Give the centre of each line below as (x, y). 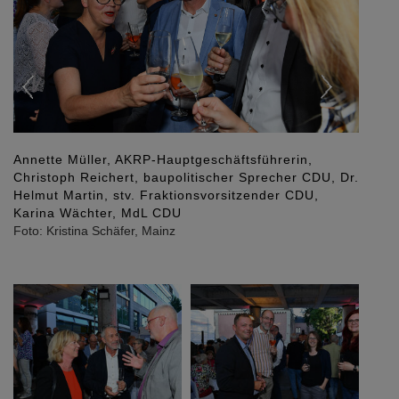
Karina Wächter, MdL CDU (98, 212)
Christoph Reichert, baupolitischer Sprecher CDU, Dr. (186, 177)
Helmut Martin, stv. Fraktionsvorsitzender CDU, (166, 195)
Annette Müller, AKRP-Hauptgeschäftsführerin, (163, 159)
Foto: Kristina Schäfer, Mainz (94, 230)
